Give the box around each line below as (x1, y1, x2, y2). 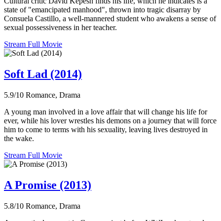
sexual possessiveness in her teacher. (4, 23, 117, 32)
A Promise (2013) (4, 178, 91, 191)
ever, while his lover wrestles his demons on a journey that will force (4, 116, 217, 125)
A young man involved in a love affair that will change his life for (4, 108, 207, 116)
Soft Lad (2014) (4, 68, 82, 81)
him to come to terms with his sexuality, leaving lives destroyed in (4, 125, 208, 134)
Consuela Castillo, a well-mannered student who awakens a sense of (4, 14, 216, 23)
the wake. (4, 134, 34, 143)
